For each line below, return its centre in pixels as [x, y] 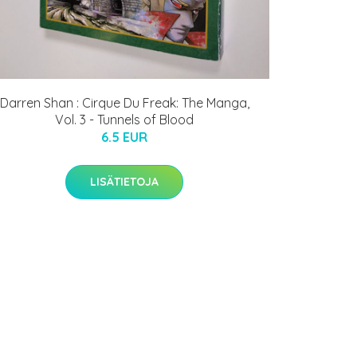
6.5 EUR [124, 137]
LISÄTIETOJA [124, 182]
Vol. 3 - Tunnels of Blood [124, 120]
